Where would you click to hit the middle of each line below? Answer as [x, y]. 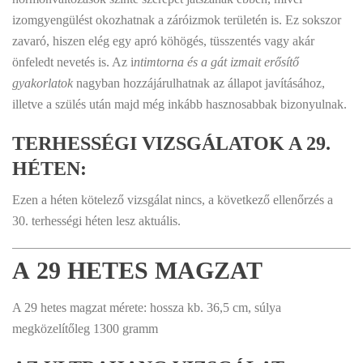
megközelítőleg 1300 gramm [85, 329]
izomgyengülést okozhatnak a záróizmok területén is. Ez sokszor [177, 20]
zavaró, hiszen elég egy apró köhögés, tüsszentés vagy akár [163, 41]
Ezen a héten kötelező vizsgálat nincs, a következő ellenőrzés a [173, 200]
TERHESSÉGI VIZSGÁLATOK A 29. [171, 143]
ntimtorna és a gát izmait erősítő [216, 62]
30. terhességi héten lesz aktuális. [96, 221]
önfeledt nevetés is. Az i [73, 62]
